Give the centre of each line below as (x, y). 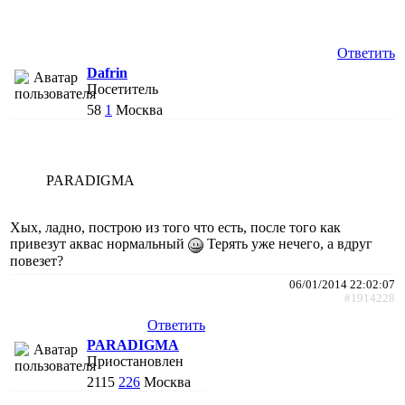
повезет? (37, 260)
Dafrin (107, 72)
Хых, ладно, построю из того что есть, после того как (175, 227)
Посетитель (122, 89)
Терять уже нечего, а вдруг (288, 243)
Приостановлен (135, 361)
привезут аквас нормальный (99, 243)
